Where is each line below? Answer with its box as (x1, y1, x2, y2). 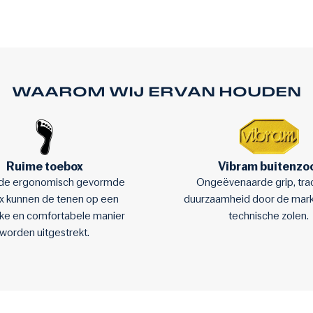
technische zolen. (228, 209, 309, 223)
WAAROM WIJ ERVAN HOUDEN (12, 84, 301, 100)
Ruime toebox (6, 159, 83, 174)
